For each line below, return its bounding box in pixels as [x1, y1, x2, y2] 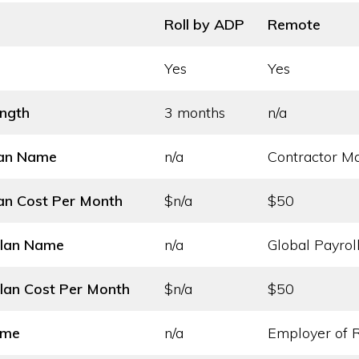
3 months [164, 103, 225, 122]
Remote [268, 15, 321, 34]
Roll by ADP [164, 15, 244, 34]
